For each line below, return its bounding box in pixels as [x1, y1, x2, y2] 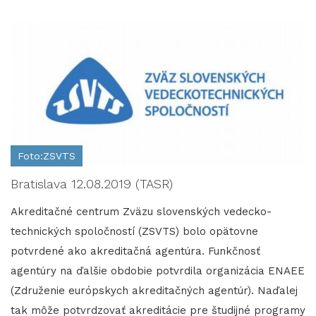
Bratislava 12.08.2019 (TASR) [11, 176, 173, 192]
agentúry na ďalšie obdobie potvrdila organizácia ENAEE [11, 265, 305, 278]
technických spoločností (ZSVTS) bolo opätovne [11, 225, 258, 238]
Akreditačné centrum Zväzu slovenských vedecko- [11, 205, 272, 219]
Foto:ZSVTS [18, 150, 75, 162]
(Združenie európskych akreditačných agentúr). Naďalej [11, 284, 298, 298]
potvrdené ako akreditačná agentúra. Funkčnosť [11, 245, 260, 258]
